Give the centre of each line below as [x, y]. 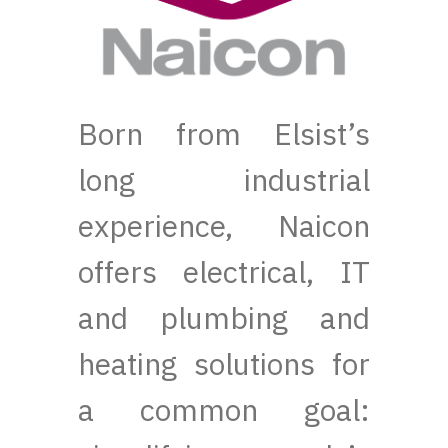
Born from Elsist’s [224, 133]
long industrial [224, 179]
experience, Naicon [224, 225]
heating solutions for [224, 363]
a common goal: [224, 409]
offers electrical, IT [224, 271]
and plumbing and [224, 317]
